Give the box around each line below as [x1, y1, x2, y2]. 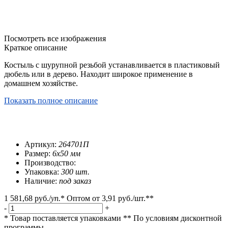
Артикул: [24, 140, 59, 149]
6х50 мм [52, 149, 80, 158]
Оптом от [67, 194, 102, 203]
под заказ [59, 177, 91, 186]
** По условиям [123, 214, 181, 223]
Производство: [24, 158, 76, 167]
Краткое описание [4, 43, 67, 52]
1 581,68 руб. [4, 194, 49, 203]
